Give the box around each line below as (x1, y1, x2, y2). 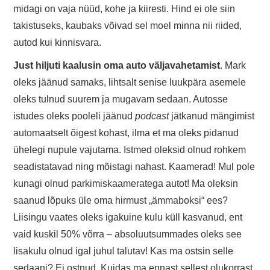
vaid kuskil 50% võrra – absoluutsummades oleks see (13, 229, 242, 240)
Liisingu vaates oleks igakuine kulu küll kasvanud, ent (13, 212, 243, 223)
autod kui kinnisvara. (13, 37, 102, 48)
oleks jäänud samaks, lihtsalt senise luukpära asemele (13, 77, 246, 88)
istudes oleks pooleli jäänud (13, 111, 136, 122)
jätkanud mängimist (169, 111, 255, 122)
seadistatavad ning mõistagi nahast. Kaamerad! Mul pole (13, 162, 256, 172)
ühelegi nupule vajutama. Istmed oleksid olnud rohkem (13, 145, 246, 155)
